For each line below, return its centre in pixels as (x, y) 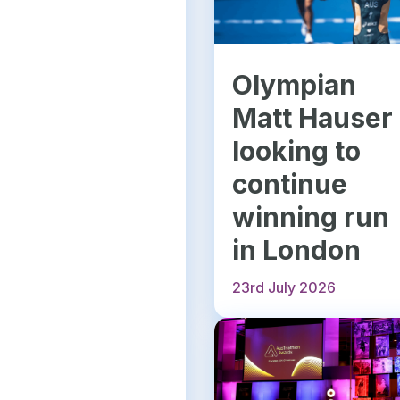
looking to (297, 151)
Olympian (295, 85)
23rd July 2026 (284, 288)
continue (290, 184)
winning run (311, 217)
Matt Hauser (313, 118)
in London (297, 250)
